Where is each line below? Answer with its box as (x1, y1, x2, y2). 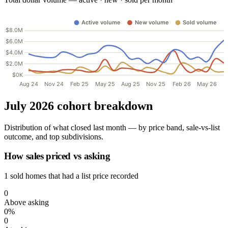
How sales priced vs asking (4, 151, 110, 162)
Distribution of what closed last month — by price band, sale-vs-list (4, 123, 220, 132)
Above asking (4, 197, 49, 207)
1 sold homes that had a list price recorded (4, 171, 138, 180)
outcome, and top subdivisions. (4, 132, 103, 141)
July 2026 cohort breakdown (4, 99, 153, 112)
